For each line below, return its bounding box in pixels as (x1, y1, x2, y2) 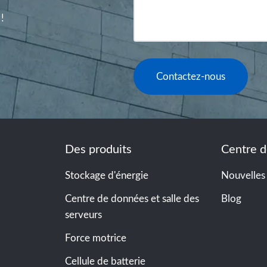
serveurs (64, 210, 102, 221)
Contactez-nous (156, 72, 225, 82)
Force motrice (64, 233, 126, 244)
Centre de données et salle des (64, 194, 199, 204)
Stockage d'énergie (64, 170, 148, 181)
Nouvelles (221, 170, 266, 181)
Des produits (64, 144, 132, 156)
